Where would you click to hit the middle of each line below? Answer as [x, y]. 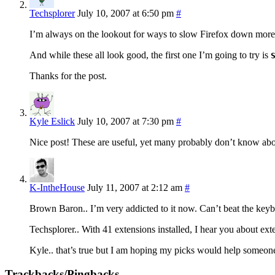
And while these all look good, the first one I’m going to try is [150, 55]
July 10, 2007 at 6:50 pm [126, 14]
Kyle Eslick [52, 122]
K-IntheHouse [57, 188]
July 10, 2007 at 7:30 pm [126, 122]
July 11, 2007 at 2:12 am [135, 188]
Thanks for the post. [68, 76]
